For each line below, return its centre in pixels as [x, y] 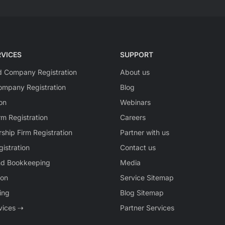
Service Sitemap [147, 178]
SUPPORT [137, 55]
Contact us [138, 148]
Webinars [135, 102]
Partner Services [147, 208]
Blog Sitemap [142, 193]
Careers [133, 118]
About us [135, 72]
